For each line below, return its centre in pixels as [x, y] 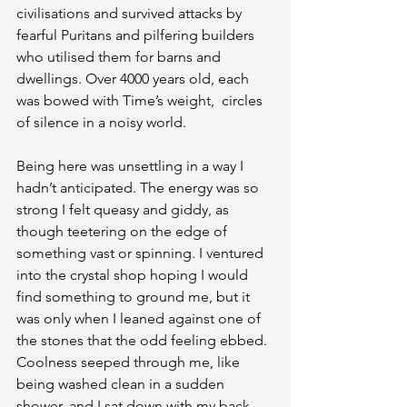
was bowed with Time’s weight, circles [141, 100]
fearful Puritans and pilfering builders [137, 35]
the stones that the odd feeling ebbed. [144, 340]
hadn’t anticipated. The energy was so [139, 188]
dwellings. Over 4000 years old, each [134, 79]
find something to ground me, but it [135, 297]
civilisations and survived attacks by [131, 13]
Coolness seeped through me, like [130, 362]
